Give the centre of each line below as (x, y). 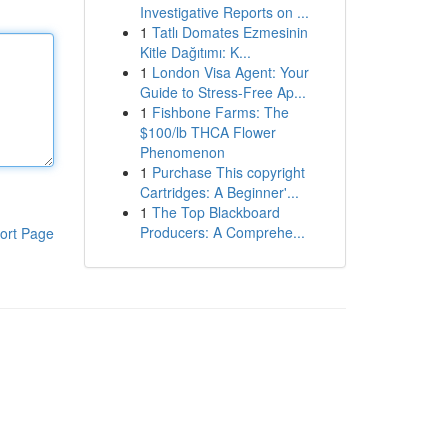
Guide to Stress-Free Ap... (222, 92)
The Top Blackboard (215, 212)
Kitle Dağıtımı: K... (195, 52)
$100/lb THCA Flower (207, 132)
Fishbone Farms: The (220, 112)
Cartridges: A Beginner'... (219, 192)
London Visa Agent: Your (230, 72)
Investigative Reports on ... (224, 12)
